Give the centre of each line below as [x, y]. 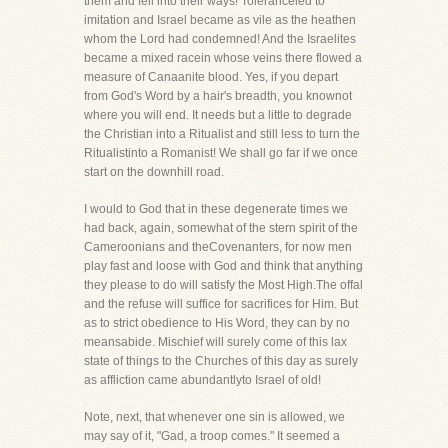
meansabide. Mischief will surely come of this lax [215, 342]
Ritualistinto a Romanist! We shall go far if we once [221, 153]
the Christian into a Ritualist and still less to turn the [222, 134]
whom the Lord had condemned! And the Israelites [220, 39]
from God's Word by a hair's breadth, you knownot [218, 96]
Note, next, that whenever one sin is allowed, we [214, 417]
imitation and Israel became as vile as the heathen [220, 20]
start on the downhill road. [154, 172]
